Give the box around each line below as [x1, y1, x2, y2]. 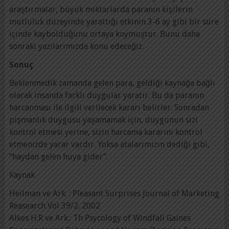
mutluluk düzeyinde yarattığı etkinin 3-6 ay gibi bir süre [9, 16, 219, 27]
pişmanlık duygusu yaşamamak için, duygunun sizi [9, 114, 198, 125]
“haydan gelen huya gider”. [9, 151, 108, 162]
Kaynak [9, 170, 35, 180]
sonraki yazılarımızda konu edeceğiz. [9, 41, 144, 51]
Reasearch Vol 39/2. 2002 [9, 200, 100, 211]
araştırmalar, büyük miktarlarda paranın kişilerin [9, 4, 193, 14]
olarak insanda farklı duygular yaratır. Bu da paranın [9, 90, 204, 100]
